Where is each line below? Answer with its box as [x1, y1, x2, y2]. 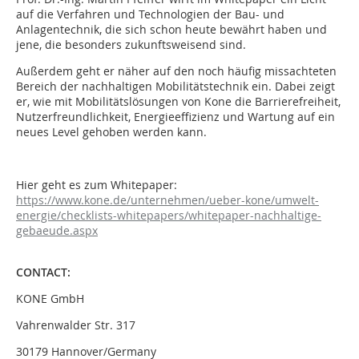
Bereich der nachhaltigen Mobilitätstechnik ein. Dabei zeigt [16, 78, 335, 94]
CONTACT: [16, 264, 71, 280]
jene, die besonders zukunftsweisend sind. [16, 36, 246, 52]
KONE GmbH [16, 290, 84, 306]
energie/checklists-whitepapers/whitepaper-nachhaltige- [16, 207, 321, 223]
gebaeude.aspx [16, 222, 98, 238]
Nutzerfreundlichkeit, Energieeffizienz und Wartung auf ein [16, 108, 335, 124]
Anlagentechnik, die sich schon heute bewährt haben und [16, 21, 327, 37]
